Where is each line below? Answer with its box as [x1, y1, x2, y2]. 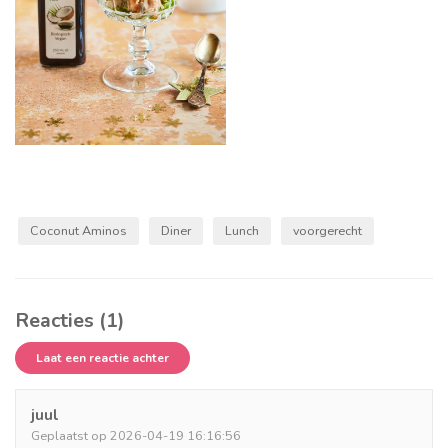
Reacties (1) [15, 306, 124, 334]
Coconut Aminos [30, 221, 127, 239]
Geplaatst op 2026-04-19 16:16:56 [31, 426, 241, 444]
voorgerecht [293, 221, 362, 239]
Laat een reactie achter [36, 349, 169, 366]
